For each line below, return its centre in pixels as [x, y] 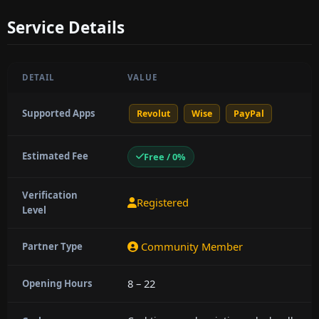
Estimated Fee [55, 156]
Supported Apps [59, 113]
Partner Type [52, 246]
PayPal [249, 114]
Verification [50, 195]
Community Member [190, 246]
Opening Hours [57, 283]
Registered [163, 203]
